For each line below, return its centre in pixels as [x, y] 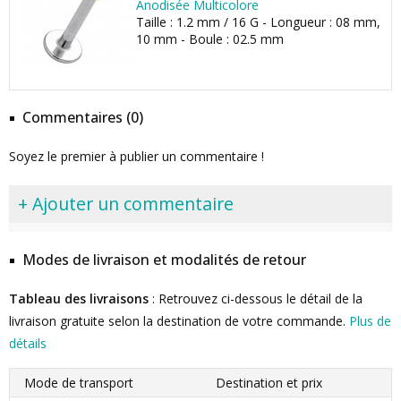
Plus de [370, 321]
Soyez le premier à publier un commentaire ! [137, 156]
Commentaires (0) [83, 117]
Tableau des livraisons [79, 299]
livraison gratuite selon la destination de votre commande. [179, 321]
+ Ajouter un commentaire [126, 204]
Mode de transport [79, 383]
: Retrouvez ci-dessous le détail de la [256, 299]
